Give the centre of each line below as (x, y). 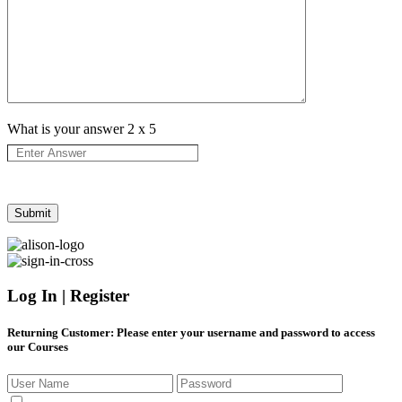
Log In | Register (68, 295)
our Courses (38, 347)
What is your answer (67, 129)
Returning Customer (59, 333)
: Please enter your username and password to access (243, 333)
